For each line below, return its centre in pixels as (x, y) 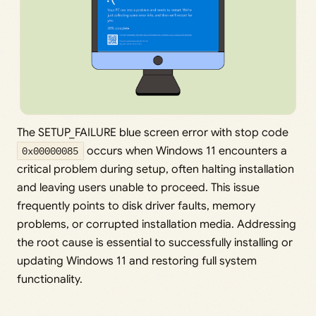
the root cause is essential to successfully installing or (155, 243)
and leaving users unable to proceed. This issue (138, 188)
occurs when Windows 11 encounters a (185, 151)
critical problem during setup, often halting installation (156, 170)
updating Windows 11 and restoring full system (137, 261)
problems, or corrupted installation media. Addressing (157, 225)
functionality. (50, 280)
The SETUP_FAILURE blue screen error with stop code (153, 133)
